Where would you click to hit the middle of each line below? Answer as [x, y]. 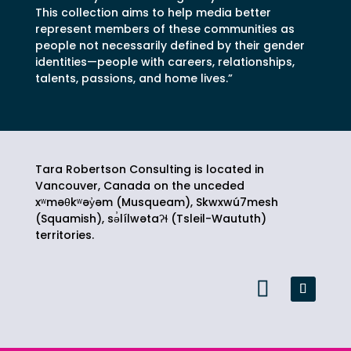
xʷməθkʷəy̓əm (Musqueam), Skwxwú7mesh [156, 202]
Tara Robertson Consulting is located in [149, 169]
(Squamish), [71, 218]
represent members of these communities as [165, 29]
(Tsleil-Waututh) [217, 218]
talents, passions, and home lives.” [134, 78]
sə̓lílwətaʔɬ [137, 218]
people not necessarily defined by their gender [170, 45]
